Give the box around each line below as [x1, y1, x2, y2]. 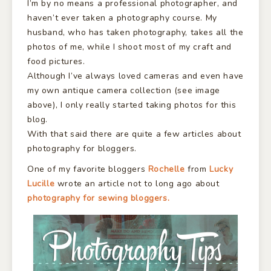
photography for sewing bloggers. [27, 192, 172, 204]
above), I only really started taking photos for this [27, 99, 237, 111]
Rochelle [148, 163, 185, 175]
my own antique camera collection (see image [27, 84, 220, 96]
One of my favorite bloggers [27, 163, 148, 175]
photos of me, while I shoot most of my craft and [27, 41, 232, 53]
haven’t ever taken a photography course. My [27, 11, 217, 24]
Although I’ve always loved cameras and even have [27, 70, 244, 82]
